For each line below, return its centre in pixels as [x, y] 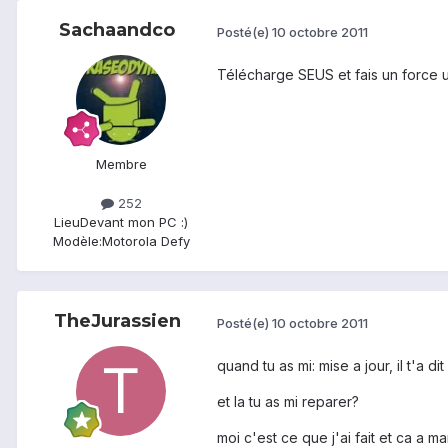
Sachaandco [117, 30]
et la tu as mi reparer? [288, 402]
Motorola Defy [145, 241]
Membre [121, 164]
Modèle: [77, 241]
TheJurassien [117, 321]
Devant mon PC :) [134, 222]
